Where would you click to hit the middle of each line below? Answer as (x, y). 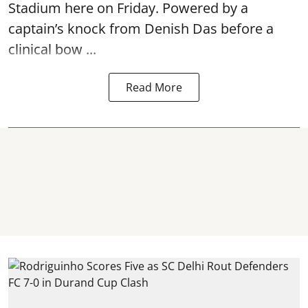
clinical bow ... (52, 49)
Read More (154, 87)
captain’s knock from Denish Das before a (141, 28)
